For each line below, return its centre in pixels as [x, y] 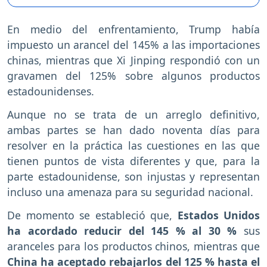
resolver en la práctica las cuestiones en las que [133, 145]
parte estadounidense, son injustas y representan [133, 176]
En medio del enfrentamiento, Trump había [133, 30]
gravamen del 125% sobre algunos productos [133, 76]
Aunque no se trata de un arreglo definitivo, [133, 114]
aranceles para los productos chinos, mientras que [133, 246]
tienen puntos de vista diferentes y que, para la [133, 161]
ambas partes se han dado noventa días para [133, 130]
